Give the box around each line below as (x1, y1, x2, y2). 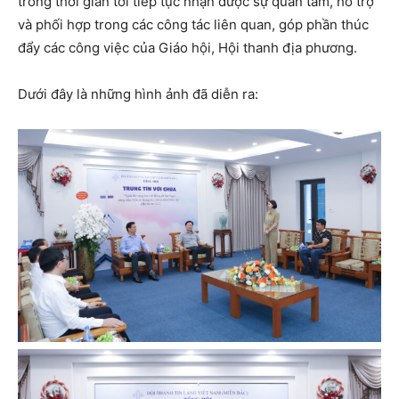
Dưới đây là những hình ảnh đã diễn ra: (18, 85, 258, 103)
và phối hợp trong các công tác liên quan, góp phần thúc (18, 16, 369, 34)
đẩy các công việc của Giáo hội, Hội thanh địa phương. (18, 39, 357, 57)
